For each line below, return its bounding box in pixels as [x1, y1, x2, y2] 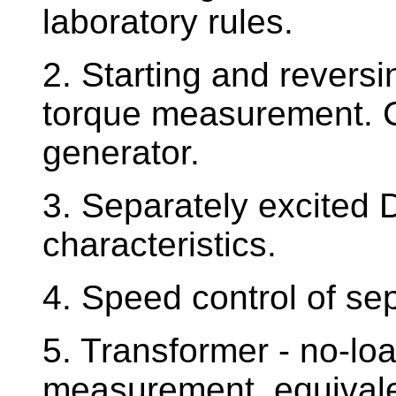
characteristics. [42, 225, 277, 264]
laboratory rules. [42, 3, 293, 42]
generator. [42, 133, 200, 172]
